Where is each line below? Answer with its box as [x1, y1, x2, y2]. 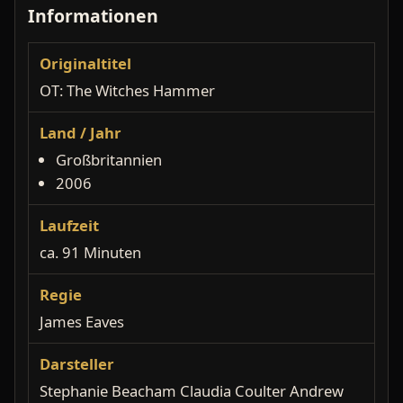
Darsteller [40, 354, 114, 375]
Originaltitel [40, 53, 131, 75]
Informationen [28, 4, 158, 29]
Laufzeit [40, 215, 99, 237]
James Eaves [40, 311, 124, 333]
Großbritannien [56, 149, 162, 171]
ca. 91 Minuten [40, 242, 141, 264]
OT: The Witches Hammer [40, 80, 215, 102]
